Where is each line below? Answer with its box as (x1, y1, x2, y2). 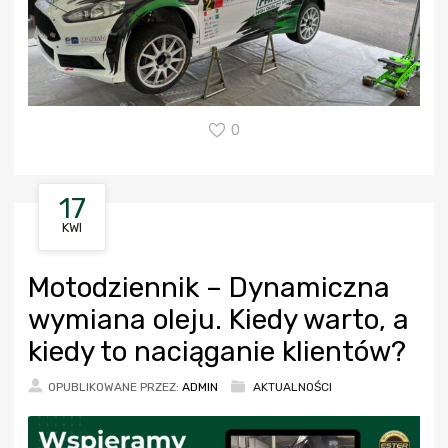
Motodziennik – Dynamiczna (28, 270, 390, 304)
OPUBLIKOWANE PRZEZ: (48, 379, 182, 394)
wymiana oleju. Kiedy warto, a (28, 302, 409, 336)
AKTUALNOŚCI (253, 379, 332, 394)
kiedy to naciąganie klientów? (28, 334, 406, 368)
